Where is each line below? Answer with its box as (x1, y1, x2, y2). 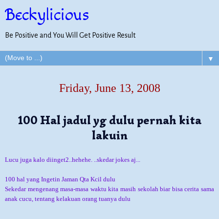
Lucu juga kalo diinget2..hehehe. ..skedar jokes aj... (5, 155, 140, 163)
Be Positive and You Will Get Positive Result (5, 31, 135, 39)
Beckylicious (5, 5, 89, 25)
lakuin (91, 128, 128, 143)
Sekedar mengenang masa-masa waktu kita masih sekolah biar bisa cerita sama (5, 185, 214, 193)
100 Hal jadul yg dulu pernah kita (18, 112, 201, 128)
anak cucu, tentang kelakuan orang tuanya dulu (5, 195, 131, 202)
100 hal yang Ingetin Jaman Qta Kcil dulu (5, 175, 115, 183)
